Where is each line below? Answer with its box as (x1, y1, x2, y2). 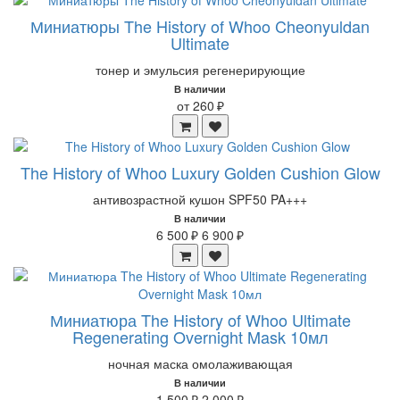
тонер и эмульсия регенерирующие (95, 61, 305, 79)
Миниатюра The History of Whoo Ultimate (49, 308, 351, 331)
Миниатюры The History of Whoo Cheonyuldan (30, 14, 370, 37)
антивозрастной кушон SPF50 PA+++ (93, 190, 307, 208)
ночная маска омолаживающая (107, 354, 293, 372)
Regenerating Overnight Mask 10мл (71, 325, 329, 348)
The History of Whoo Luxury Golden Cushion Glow (20, 161, 380, 184)
